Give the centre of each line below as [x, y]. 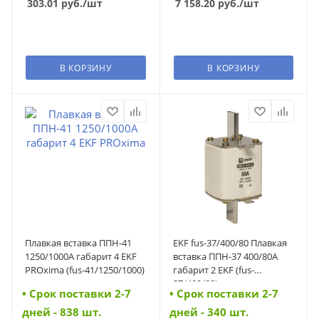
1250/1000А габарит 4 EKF [81, 257]
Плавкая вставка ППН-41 [78, 243]
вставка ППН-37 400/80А [225, 257]
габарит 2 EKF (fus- [213, 270]
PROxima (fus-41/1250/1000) [85, 270]
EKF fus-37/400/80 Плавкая [230, 243]
